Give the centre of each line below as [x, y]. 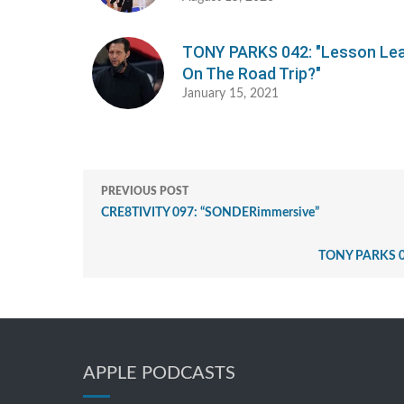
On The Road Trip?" [252, 74]
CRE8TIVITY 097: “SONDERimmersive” [210, 213]
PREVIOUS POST [145, 192]
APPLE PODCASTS [159, 374]
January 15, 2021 [230, 94]
